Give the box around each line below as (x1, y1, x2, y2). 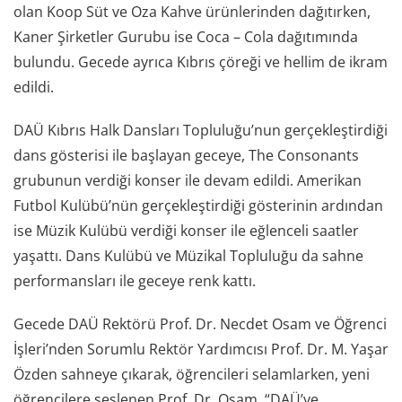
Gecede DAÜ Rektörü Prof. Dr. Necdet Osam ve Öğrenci (13, 313, 387, 334)
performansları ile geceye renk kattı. (13, 270, 256, 291)
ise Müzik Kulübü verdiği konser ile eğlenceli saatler (13, 220, 359, 240)
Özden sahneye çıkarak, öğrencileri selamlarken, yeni (13, 363, 370, 384)
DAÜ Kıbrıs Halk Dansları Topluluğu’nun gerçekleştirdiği (13, 119, 388, 140)
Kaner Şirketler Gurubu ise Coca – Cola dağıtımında (13, 26, 358, 47)
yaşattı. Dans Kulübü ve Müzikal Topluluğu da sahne (13, 245, 363, 266)
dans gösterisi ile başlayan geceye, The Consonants (13, 144, 359, 165)
